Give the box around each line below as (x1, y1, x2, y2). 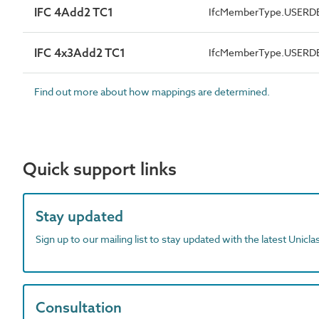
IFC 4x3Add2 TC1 (34, 45, 125, 60)
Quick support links (23, 157, 177, 179)
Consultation (36, 298, 122, 316)
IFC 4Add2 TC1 (34, 4, 113, 19)
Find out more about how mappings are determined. (34, 84, 270, 98)
